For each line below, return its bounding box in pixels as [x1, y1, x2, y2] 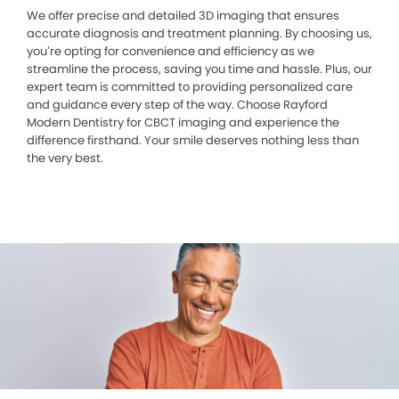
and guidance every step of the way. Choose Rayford [27, 96, 328, 114]
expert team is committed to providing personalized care [27, 78, 353, 96]
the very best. [27, 150, 103, 167]
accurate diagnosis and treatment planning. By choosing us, [27, 25, 372, 43]
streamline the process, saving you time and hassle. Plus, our [27, 61, 372, 78]
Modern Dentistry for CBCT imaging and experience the [27, 114, 339, 132]
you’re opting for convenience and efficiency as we [27, 43, 314, 61]
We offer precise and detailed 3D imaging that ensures [27, 7, 339, 25]
